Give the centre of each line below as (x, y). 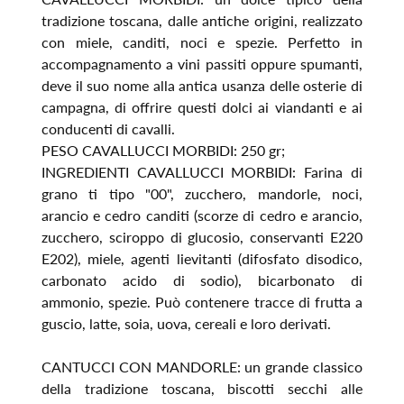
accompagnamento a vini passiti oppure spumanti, (202, 63)
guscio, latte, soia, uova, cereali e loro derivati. (186, 323)
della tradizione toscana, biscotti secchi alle (202, 388)
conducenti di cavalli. (108, 128)
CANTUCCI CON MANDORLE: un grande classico (202, 366)
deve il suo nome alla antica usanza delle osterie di (202, 85)
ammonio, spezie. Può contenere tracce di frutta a (202, 301)
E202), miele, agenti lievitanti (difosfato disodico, (202, 258)
